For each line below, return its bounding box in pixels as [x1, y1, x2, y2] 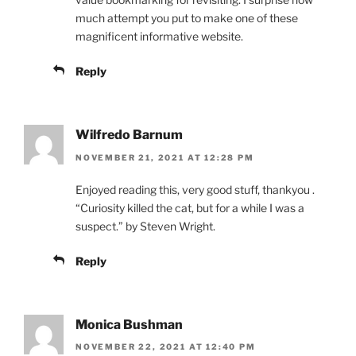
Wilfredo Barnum [75, 127, 183, 143]
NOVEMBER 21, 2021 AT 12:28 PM [75, 152, 254, 162]
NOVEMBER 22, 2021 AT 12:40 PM [75, 341, 256, 351]
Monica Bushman [75, 316, 183, 332]
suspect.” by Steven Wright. [75, 219, 215, 233]
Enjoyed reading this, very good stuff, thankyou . [75, 182, 315, 196]
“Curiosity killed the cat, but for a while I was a [75, 200, 304, 215]
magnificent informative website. [75, 29, 243, 44]
